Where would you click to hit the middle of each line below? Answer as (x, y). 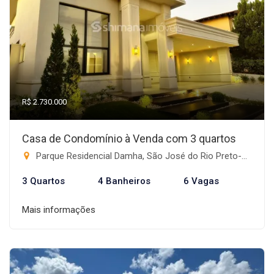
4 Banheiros (124, 181)
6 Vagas (201, 181)
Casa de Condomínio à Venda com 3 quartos (129, 139)
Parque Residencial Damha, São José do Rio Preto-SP (138, 156)
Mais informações (59, 210)
